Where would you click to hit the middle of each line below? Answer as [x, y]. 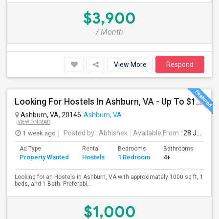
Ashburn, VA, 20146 [50, 115]
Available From [156, 133]
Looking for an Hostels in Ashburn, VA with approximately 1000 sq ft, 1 [109, 177]
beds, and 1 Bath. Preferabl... [53, 184]
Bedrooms [132, 149]
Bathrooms [178, 149]
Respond [180, 65]
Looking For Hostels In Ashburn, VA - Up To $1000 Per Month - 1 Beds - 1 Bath [199, 101]
